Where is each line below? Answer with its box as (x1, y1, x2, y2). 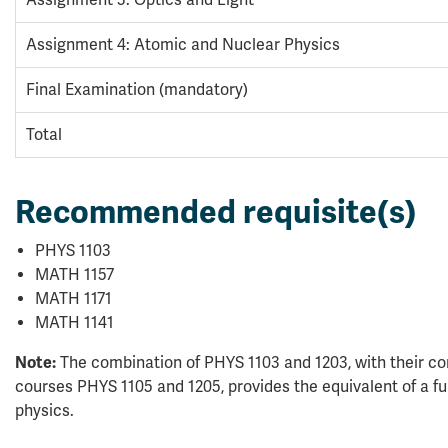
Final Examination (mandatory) (26, 80, 248, 100)
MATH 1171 (35, 289, 112, 309)
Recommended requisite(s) (15, 192, 417, 232)
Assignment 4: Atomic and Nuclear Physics (26, 35, 340, 55)
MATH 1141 (35, 313, 114, 333)
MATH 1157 (35, 265, 114, 285)
